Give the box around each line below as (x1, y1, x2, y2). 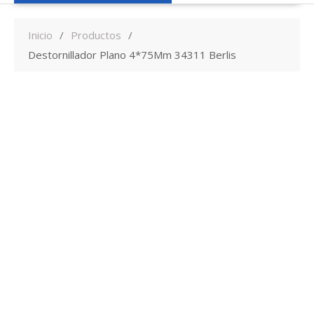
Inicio (28, 28, 53, 43)
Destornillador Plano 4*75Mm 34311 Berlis (28, 48, 236, 62)
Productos (71, 28, 121, 43)
